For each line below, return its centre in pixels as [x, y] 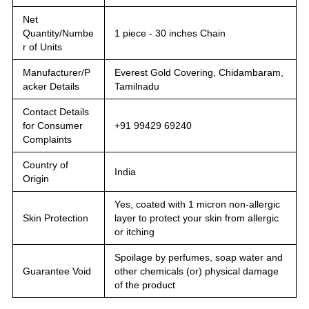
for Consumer [53, 125]
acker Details [51, 86]
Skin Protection [56, 218]
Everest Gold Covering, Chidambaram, [199, 72]
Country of [46, 165]
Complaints [47, 139]
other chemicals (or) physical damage [197, 271]
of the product [145, 285]
